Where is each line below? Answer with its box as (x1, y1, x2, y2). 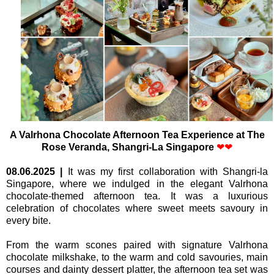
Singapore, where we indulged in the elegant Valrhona (6, 178, 268, 189)
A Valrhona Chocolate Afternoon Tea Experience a (9, 129, 242, 140)
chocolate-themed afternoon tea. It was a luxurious (6, 190, 268, 201)
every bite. (6, 215, 51, 226)
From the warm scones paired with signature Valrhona (6, 239, 268, 250)
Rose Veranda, (42, 141, 112, 152)
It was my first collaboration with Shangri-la (67, 166, 268, 177)
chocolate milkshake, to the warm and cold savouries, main (6, 251, 268, 262)
